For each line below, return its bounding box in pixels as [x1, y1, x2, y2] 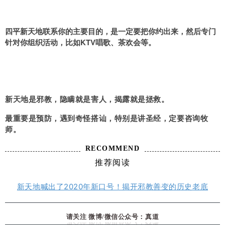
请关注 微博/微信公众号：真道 [66, 213, 159, 221]
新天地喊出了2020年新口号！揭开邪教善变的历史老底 [17, 182, 208, 192]
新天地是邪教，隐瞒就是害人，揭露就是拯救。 [5, 94, 169, 104]
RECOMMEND [85, 145, 140, 153]
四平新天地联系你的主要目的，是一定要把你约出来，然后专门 [5, 26, 216, 37]
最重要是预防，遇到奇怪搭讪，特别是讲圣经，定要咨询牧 [5, 114, 208, 124]
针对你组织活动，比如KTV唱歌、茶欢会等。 [5, 37, 156, 48]
